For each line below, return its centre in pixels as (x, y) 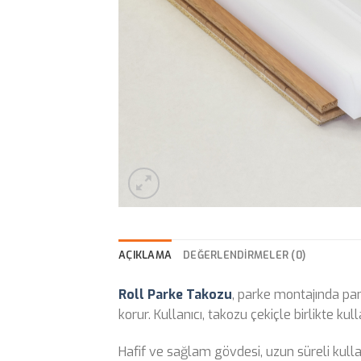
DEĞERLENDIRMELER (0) (245, 255)
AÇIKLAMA (145, 255)
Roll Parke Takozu (175, 295)
